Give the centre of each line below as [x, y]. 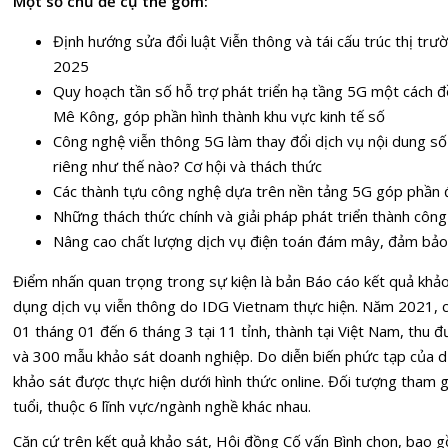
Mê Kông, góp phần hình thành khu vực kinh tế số [219, 115]
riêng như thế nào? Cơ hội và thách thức [187, 165]
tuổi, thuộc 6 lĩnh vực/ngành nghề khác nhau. [162, 405]
